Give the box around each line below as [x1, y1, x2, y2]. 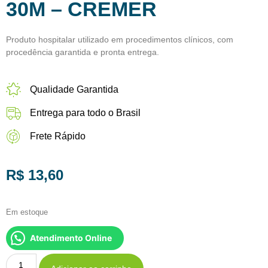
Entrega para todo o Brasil [30, 107, 141, 118]
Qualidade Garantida [30, 84, 118, 95]
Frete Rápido [30, 130, 86, 141]
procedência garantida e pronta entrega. [6, 47, 159, 57]
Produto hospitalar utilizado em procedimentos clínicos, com [6, 34, 233, 44]
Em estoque [6, 208, 48, 217]
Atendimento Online [30, 233, 112, 243]
